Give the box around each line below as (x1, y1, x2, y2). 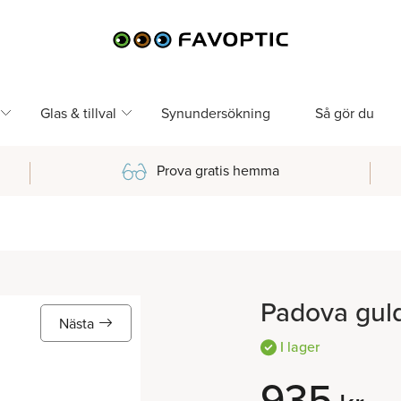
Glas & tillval (39, 103, 116, 123)
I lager (277, 336, 320, 356)
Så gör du (314, 103, 374, 123)
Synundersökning (160, 103, 270, 123)
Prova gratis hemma (157, 160, 279, 180)
